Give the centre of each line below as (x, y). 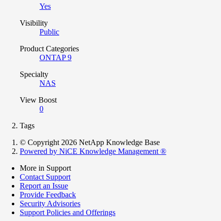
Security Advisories (50, 203)
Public (49, 32)
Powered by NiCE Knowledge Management (90, 151)
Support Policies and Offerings (68, 212)
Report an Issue (44, 185)
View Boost (38, 100)
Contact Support (45, 177)
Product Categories (49, 48)
